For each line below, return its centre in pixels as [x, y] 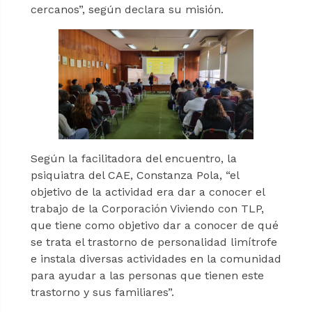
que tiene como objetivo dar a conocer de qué [154, 226]
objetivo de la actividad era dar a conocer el [147, 192]
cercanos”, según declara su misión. [127, 10]
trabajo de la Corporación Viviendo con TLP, [147, 209]
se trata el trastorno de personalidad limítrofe [154, 242]
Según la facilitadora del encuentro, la [133, 159]
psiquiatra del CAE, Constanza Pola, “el [134, 175]
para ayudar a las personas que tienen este [147, 276]
